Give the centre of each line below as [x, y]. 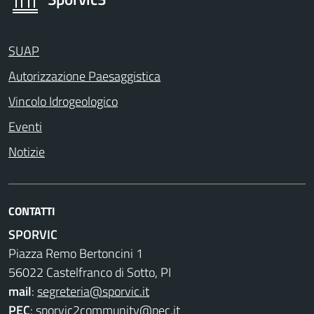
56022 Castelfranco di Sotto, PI [90, 273]
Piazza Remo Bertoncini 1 [76, 254]
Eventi [25, 127]
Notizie [27, 152]
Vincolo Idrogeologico [63, 102]
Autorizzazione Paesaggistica [84, 76]
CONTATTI [32, 211]
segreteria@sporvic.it [93, 292]
